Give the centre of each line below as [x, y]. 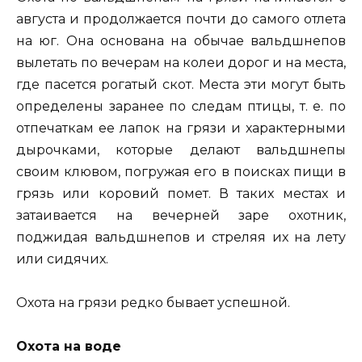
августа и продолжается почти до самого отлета [181, 19]
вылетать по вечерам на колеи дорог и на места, [181, 62]
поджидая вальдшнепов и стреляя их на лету [181, 237]
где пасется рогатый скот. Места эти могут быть [181, 84]
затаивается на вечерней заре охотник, [181, 215]
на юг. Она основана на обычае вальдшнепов [181, 40]
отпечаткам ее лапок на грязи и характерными [181, 128]
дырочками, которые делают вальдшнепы [181, 149]
